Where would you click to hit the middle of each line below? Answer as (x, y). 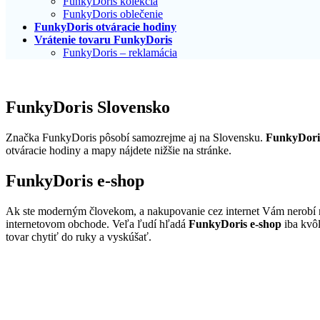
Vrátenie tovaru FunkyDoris (103, 40)
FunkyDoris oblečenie (113, 14)
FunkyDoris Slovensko (88, 107)
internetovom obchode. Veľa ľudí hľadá (97, 224)
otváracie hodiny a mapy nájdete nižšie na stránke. (119, 150)
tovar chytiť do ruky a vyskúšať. (79, 236)
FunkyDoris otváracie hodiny (105, 27)
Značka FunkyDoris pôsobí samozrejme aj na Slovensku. (136, 137)
